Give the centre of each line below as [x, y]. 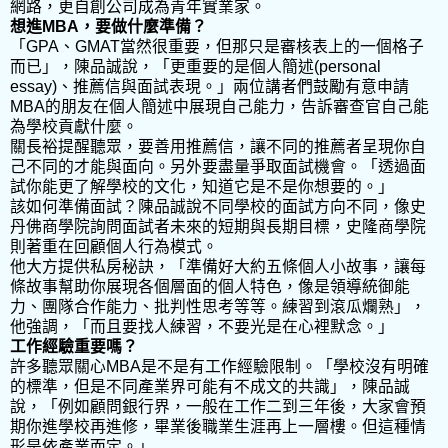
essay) [33, 86]
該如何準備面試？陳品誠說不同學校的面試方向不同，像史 [218, 206]
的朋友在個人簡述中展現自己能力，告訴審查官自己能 [237, 106]
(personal [347, 66]
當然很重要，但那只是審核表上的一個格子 [272, 46]
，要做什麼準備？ [143, 26]
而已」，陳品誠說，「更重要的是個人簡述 [162, 66]
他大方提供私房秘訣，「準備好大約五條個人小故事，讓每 [218, 266]
